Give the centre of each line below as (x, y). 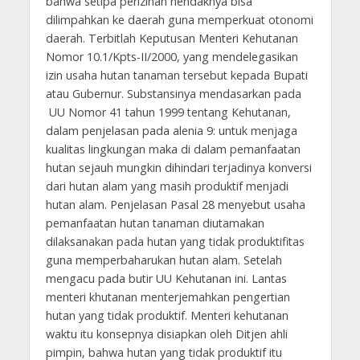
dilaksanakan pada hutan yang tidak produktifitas (175, 241)
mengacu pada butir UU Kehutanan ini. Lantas (166, 278)
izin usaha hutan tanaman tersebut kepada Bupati (176, 75)
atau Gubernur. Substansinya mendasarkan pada (173, 93)
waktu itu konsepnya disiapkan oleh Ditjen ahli (166, 333)
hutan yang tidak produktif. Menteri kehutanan (167, 315)
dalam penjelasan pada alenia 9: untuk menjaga (171, 130)
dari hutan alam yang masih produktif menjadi (167, 186)
